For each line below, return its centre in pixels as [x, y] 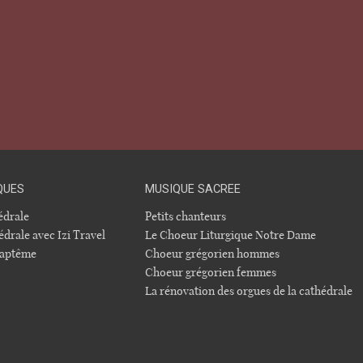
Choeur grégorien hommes [213, 254]
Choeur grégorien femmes [211, 272]
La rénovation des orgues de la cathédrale [249, 291]
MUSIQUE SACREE [193, 189]
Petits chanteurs [186, 216]
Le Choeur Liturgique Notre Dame [231, 235]
